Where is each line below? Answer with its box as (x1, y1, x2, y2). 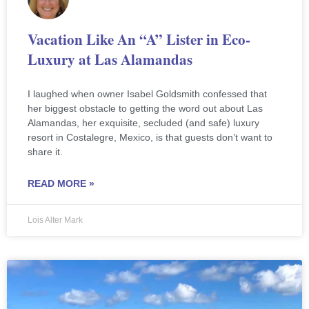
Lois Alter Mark (28, 215, 83, 226)
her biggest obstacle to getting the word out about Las (28, 103, 263, 114)
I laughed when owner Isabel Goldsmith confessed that (28, 88, 267, 100)
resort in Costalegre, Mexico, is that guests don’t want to (28, 132, 272, 143)
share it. (28, 146, 63, 158)
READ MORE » (28, 178, 94, 190)
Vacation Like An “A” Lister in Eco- (28, 29, 250, 50)
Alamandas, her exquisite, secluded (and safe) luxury (28, 117, 259, 129)
